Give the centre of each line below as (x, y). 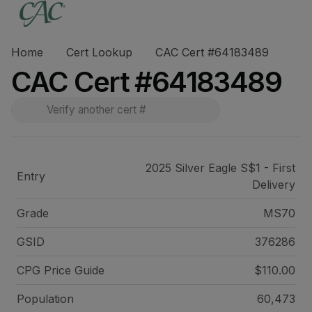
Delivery (273, 185)
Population (45, 299)
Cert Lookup (99, 52)
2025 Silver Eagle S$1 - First (220, 168)
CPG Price (46, 270)
